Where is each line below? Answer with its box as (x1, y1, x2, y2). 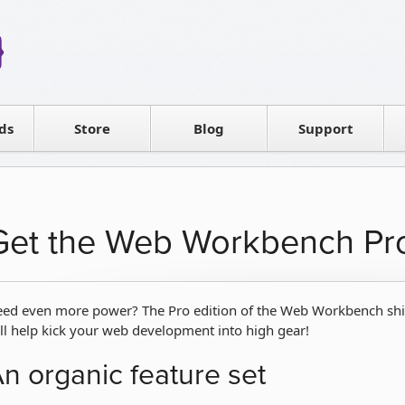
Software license (49, 72, 148, 89)
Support (297, 119, 353, 137)
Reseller (49, 25, 98, 42)
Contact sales (49, 119, 129, 137)
